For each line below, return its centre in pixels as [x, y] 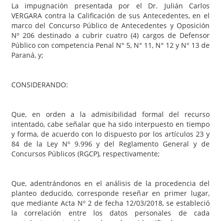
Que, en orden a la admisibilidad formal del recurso [110, 114]
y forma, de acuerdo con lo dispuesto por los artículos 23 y [110, 134]
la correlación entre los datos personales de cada [110, 213]
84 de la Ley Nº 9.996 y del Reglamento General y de [110, 144]
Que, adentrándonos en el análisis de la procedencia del [110, 183]
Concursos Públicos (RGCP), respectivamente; [86, 153]
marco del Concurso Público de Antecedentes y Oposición [110, 25]
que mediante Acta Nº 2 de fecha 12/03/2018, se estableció [110, 203]
